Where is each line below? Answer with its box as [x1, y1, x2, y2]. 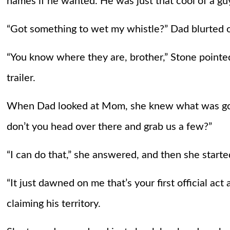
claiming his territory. [6, 199, 101, 209]
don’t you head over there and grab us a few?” [6, 122, 212, 132]
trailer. [6, 73, 35, 84]
